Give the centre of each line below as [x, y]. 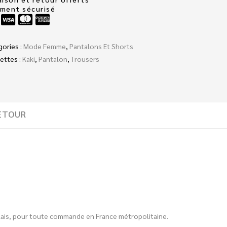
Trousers [85, 59]
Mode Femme [44, 46]
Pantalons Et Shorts [101, 46]
